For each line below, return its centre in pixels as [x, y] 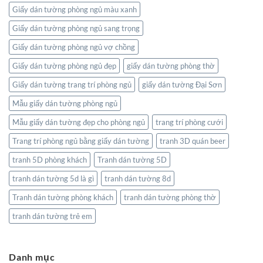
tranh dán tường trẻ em [52, 216]
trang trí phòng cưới [189, 122]
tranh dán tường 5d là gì [53, 178]
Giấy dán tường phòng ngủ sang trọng [76, 28]
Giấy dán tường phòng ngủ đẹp [64, 65]
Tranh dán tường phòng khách [63, 197]
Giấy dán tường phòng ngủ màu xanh [75, 9]
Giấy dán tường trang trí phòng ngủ [72, 84]
